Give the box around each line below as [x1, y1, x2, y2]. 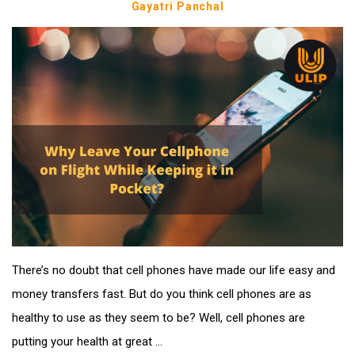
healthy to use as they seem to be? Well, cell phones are [12, 311, 305, 326]
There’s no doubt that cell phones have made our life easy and [12, 263, 335, 278]
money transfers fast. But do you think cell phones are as [12, 287, 311, 302]
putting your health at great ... [12, 334, 162, 349]
